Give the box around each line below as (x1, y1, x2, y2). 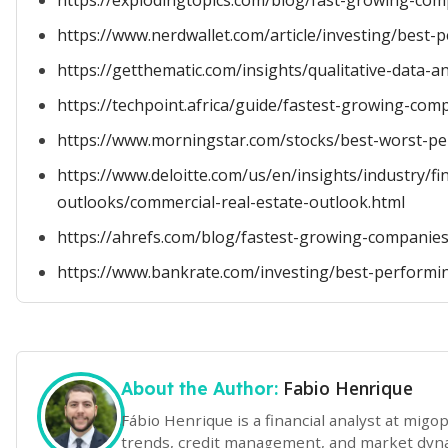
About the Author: (121, 377, 283, 399)
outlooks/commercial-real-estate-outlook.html (57, 191, 405, 213)
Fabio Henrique (283, 376, 413, 400)
